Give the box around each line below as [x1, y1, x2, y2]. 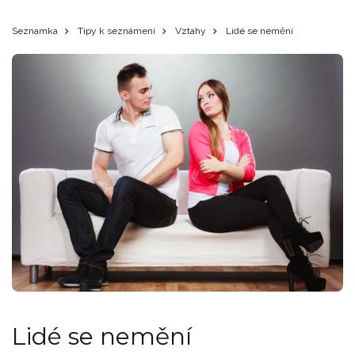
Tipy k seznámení [78, 25, 155, 36]
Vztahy [175, 25, 206, 36]
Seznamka [12, 25, 58, 36]
